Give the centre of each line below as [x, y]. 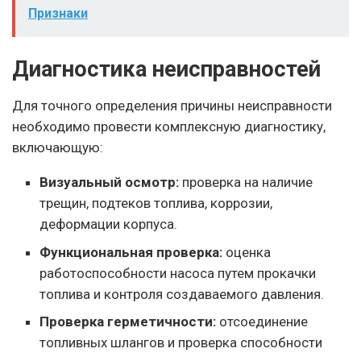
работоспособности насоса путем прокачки [178, 273]
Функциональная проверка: [131, 252]
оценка [247, 252]
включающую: [58, 148]
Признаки [58, 13]
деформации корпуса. [109, 224]
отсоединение [262, 322]
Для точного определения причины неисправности [172, 106]
